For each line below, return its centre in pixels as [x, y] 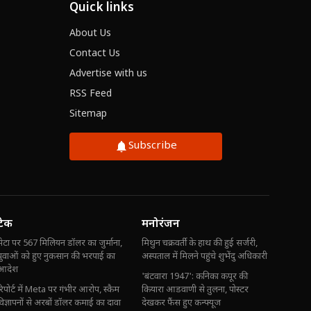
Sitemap [88, 115]
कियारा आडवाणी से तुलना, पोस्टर [195, 290]
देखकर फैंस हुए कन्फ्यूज [181, 303]
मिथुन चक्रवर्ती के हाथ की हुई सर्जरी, [200, 244]
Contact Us [94, 54]
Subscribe [152, 146]
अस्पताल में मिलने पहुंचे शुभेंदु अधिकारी [204, 257]
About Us [90, 34]
